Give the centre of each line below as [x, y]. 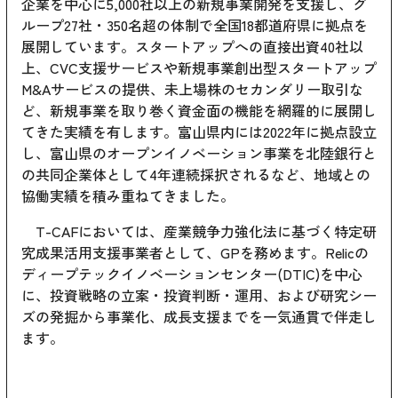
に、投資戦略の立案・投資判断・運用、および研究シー [199, 295]
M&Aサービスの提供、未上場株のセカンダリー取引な [192, 88]
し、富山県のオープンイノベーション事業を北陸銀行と [199, 152]
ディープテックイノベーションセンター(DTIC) [171, 273]
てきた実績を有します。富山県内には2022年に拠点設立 [199, 131]
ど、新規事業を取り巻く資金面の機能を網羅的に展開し [199, 110]
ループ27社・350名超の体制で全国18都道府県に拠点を [195, 24]
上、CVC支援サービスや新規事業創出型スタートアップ [199, 67]
